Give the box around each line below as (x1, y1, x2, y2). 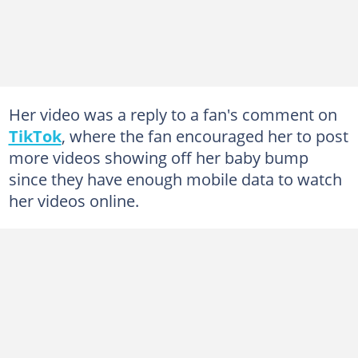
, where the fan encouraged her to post (61, 124, 348, 147)
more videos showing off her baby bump (8, 145, 308, 169)
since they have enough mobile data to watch (8, 167, 342, 190)
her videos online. (8, 189, 139, 212)
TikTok (8, 124, 62, 147)
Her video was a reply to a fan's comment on (8, 102, 337, 125)
